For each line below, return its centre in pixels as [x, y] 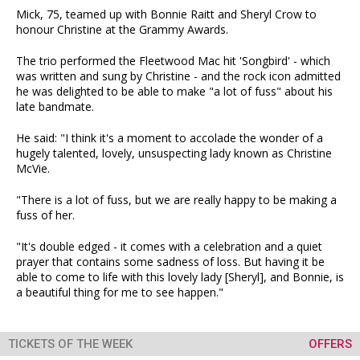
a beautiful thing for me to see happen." [120, 292]
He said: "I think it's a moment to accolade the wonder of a [170, 138]
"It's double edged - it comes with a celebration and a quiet [169, 246]
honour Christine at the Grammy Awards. [122, 29]
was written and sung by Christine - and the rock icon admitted [178, 76]
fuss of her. [45, 215]
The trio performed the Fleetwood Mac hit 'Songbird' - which [173, 61]
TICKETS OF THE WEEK [70, 344]
